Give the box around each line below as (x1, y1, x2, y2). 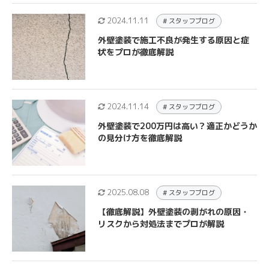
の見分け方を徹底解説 (97, 132, 182, 144)
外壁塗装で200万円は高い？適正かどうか (97, 120, 257, 131)
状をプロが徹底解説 (97, 46, 174, 58)
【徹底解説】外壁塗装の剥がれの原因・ (97, 206, 249, 217)
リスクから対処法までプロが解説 (97, 218, 224, 229)
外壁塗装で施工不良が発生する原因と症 (97, 34, 249, 46)
